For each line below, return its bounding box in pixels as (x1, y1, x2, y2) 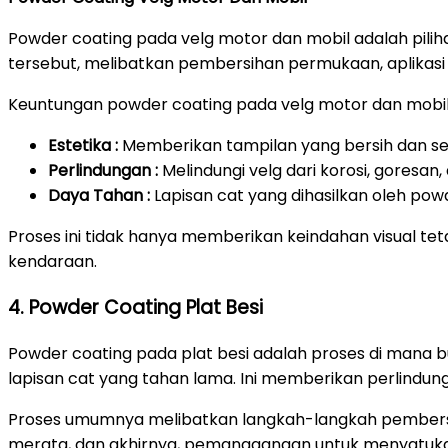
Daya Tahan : (48, 184, 150, 208)
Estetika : (48, 134, 118, 158)
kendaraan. (8, 250, 97, 274)
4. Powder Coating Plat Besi (8, 294, 263, 322)
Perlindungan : (48, 159, 158, 183)
